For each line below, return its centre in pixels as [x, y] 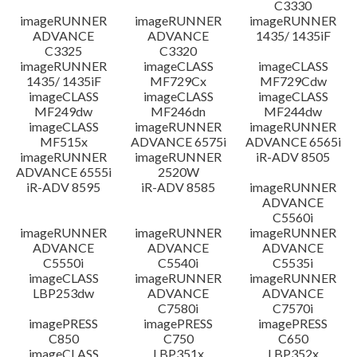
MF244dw [293, 111]
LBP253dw [64, 293]
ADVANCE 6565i [293, 141]
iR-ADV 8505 [293, 157]
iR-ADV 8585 [178, 187]
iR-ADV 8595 [64, 187]
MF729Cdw [293, 81]
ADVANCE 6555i [64, 172]
